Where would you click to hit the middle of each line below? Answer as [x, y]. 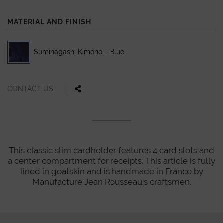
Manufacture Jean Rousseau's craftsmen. [111, 181]
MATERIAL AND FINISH [49, 22]
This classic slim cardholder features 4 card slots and [111, 150]
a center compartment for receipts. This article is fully [111, 161]
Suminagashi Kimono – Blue [79, 52]
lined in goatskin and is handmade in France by [111, 171]
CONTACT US [30, 88]
